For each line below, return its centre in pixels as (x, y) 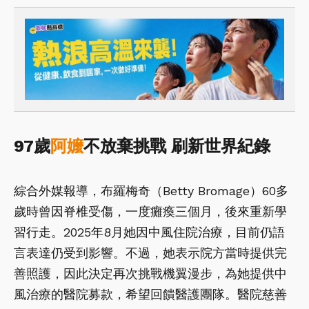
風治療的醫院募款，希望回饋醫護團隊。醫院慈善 (150, 294)
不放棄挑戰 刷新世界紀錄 (177, 146)
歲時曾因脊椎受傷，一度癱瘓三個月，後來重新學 (150, 211)
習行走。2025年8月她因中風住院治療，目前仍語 (149, 232)
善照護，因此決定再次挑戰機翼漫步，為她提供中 (150, 273)
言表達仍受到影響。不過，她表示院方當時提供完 (150, 252)
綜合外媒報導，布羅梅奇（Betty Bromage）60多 (151, 190)
